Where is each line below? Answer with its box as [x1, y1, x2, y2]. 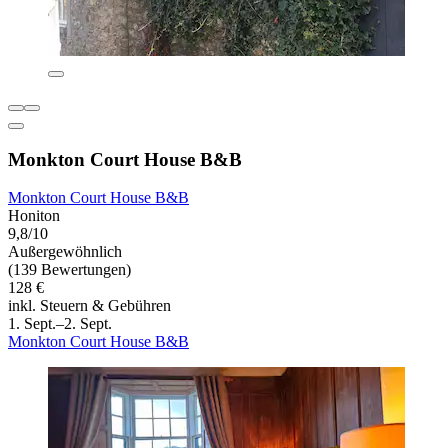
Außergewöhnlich [8, 243, 122, 261]
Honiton [8, 207, 60, 225]
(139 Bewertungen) [8, 261, 131, 279]
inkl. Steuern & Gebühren [8, 297, 171, 315]
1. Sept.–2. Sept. [8, 315, 112, 333]
